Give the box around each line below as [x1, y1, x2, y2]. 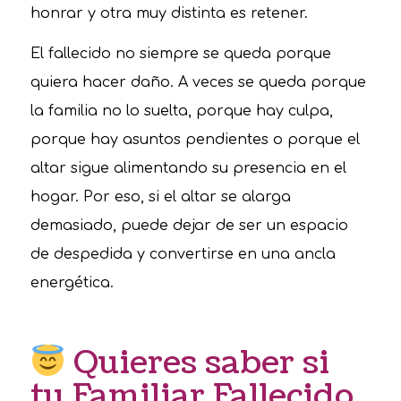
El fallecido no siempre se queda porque [30, 46, 331, 63]
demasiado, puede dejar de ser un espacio [30, 218, 348, 235]
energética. [30, 275, 114, 292]
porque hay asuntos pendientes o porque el [30, 132, 360, 149]
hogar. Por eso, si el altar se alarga [30, 189, 291, 206]
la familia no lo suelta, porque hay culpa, [30, 103, 333, 120]
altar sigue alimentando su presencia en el [30, 160, 346, 177]
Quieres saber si [65, 340, 330, 385]
